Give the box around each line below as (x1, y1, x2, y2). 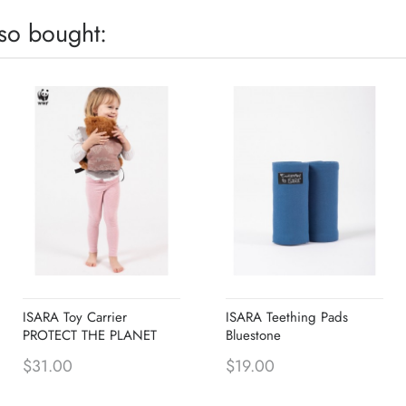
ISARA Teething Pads (226, 306, 348, 327)
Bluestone (226, 324, 281, 345)
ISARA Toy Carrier (23, 306, 127, 327)
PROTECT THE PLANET (23, 324, 157, 345)
